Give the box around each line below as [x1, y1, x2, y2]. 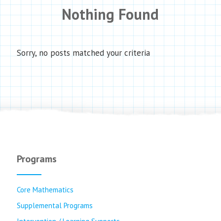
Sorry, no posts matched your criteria [16, 47, 150, 58]
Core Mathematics [16, 185, 74, 194]
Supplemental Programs [16, 201, 93, 210]
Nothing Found [62, 4, 159, 24]
